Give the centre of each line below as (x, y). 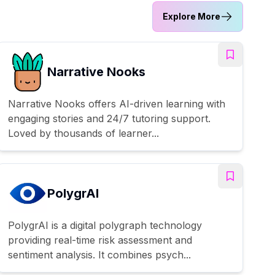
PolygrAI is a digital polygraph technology (105, 225)
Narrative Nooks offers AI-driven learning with (117, 103)
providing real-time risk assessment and (100, 240)
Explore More (192, 16)
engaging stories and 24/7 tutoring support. (109, 118)
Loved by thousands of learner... (83, 133)
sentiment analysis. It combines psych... (99, 254)
